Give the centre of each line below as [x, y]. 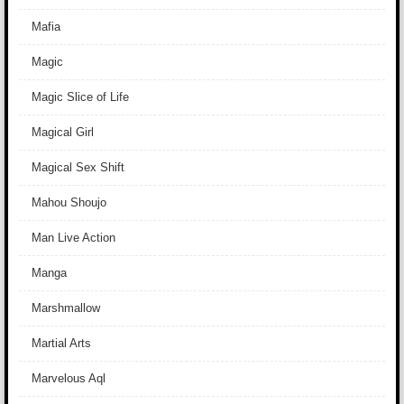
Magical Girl [63, 132]
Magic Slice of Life [80, 97]
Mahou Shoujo [69, 202]
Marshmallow [66, 308]
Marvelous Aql [69, 378]
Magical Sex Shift [78, 167]
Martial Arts [61, 343]
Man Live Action [73, 238]
